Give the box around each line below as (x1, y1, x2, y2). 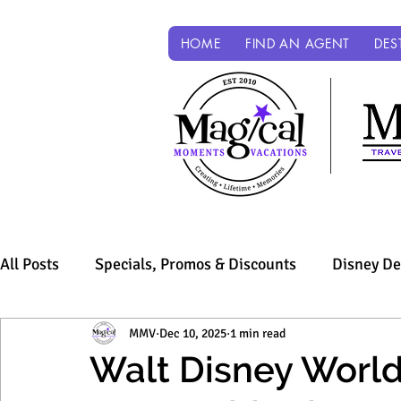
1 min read (230, 325, 286, 341)
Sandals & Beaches (36, 325, 165, 346)
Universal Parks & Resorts (200, 325, 377, 346)
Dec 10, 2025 (159, 325, 226, 341)
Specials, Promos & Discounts (95, 253, 296, 274)
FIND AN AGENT (244, 35, 351, 52)
